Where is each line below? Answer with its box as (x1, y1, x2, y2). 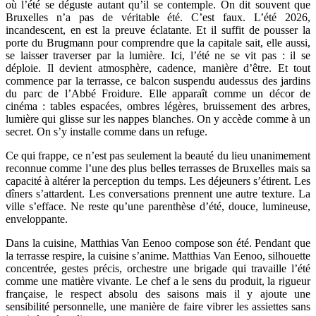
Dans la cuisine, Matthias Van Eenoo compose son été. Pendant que (6, 236, 310, 249)
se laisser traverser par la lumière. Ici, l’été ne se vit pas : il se (6, 49, 310, 61)
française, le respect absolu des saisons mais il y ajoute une (6, 287, 310, 300)
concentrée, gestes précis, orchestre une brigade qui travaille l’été (6, 262, 310, 274)
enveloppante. (6, 212, 68, 225)
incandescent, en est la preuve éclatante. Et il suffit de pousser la (6, 23, 310, 36)
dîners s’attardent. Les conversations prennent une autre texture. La (6, 187, 310, 200)
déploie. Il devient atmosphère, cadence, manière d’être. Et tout (6, 61, 310, 74)
